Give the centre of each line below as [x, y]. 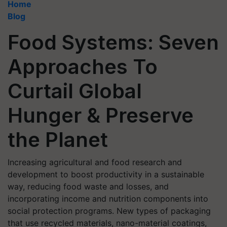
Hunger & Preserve [101, 115]
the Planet [58, 140]
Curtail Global [75, 91]
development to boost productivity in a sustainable [106, 174]
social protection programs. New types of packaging [109, 211]
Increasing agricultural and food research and [95, 162]
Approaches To [83, 67]
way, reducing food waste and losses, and [88, 186]
